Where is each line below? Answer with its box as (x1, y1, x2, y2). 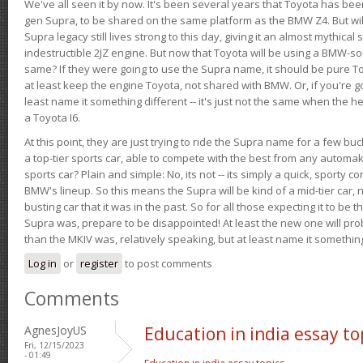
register (80, 255, 118, 271)
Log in (28, 255, 57, 271)
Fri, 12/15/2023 (24, 339, 84, 351)
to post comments (122, 255, 212, 271)
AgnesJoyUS (24, 322, 87, 338)
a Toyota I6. (24, 109, 80, 125)
